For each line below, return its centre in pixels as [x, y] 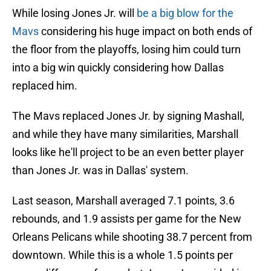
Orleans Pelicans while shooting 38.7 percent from [132, 237]
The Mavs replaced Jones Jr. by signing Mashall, [128, 116]
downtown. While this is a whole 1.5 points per [122, 255]
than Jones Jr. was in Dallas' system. [100, 171]
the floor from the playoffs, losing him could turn [126, 50]
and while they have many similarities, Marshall [125, 134]
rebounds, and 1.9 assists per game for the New [127, 219]
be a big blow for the [185, 13]
